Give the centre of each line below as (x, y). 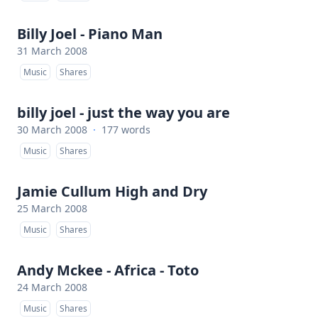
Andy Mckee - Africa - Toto (108, 270)
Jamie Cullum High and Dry (112, 191)
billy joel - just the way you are (124, 113)
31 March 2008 (52, 51)
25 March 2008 (52, 208)
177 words (126, 130)
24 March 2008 (52, 287)
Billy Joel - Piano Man (90, 34)
